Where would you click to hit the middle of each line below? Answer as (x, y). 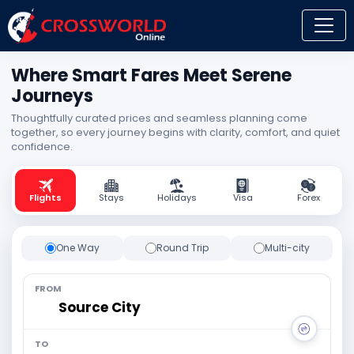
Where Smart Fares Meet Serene (151, 75)
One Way (77, 247)
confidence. (42, 146)
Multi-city (288, 247)
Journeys (52, 96)
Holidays (177, 197)
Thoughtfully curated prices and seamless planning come (159, 118)
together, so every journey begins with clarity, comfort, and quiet (175, 132)
